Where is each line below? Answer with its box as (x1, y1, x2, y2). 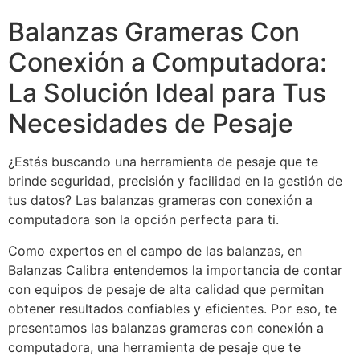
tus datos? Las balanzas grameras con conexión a (8, 192, 313, 209)
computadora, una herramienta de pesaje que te (8, 338, 301, 355)
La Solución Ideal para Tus (8, 77, 326, 109)
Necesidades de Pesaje (8, 108, 293, 140)
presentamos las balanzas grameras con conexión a (8, 319, 324, 336)
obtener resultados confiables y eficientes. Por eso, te (8, 300, 337, 317)
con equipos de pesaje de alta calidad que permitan (8, 280, 324, 297)
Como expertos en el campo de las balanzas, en (8, 242, 302, 259)
